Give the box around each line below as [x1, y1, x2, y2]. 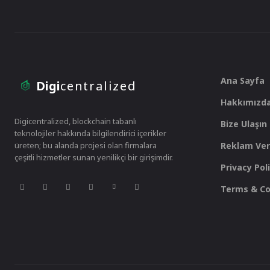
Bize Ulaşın [220, 118, 267, 130]
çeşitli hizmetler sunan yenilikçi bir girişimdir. [14, 152, 173, 163]
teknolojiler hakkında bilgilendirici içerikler [14, 128, 166, 139]
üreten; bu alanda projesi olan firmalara [14, 140, 157, 151]
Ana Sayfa [220, 75, 265, 87]
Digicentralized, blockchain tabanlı [14, 116, 137, 127]
